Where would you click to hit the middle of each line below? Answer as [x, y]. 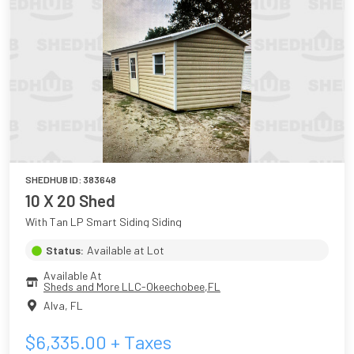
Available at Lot [126, 250]
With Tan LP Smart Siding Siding [104, 222]
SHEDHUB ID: [54, 179]
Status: [65, 250]
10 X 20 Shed [70, 200]
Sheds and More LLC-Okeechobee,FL [132, 286]
